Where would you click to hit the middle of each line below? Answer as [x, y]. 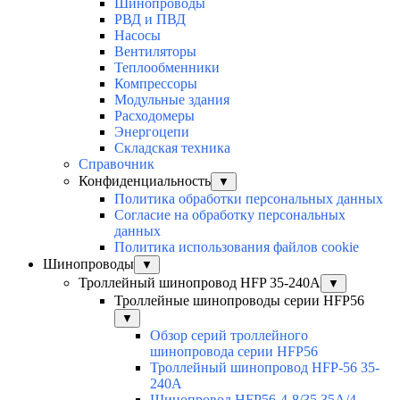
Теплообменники [167, 68]
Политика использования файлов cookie [237, 247]
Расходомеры [154, 116]
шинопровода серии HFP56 [234, 352]
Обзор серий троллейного [229, 336]
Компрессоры [156, 84]
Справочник [117, 164]
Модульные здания [172, 100]
